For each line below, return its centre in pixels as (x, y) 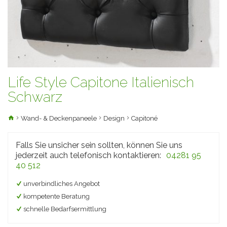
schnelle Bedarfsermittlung (65, 209)
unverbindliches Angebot (62, 183)
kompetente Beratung (56, 196)
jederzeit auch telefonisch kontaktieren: (88, 155)
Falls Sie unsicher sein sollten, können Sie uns (99, 145)
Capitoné (144, 118)
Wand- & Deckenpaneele (59, 118)
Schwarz (35, 97)
